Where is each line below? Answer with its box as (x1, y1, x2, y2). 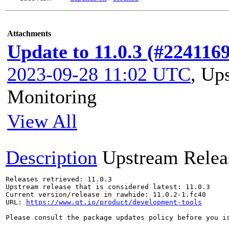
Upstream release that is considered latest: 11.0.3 (6, 183, 210, 191)
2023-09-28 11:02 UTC (7, 63, 191, 85)
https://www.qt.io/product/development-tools (26, 198, 202, 206)
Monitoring (7, 86, 97, 107)
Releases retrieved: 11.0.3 (6, 175, 112, 183)
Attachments (7, 29, 51, 38)
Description (6, 147, 97, 168)
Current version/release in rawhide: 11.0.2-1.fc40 (6, 191, 206, 198)
